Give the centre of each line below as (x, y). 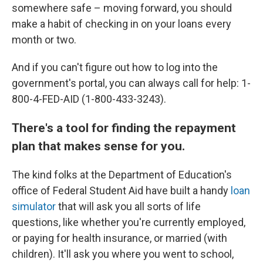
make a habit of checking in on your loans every (122, 24)
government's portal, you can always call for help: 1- (131, 83)
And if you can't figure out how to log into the (115, 68)
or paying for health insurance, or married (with (119, 238)
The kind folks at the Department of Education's (122, 175)
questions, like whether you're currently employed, (129, 222)
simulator (34, 207)
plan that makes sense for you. (98, 146)
